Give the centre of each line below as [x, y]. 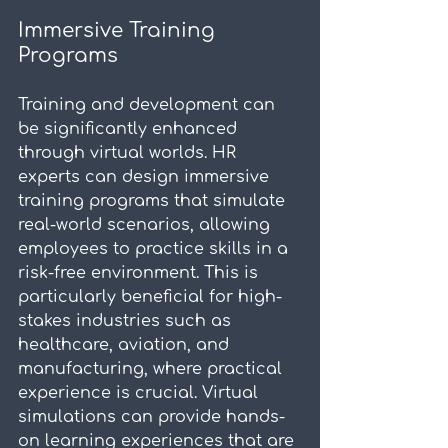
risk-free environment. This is [140, 273]
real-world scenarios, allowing [146, 225]
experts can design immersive [146, 177]
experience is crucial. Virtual [140, 393]
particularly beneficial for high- [150, 297]
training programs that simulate [154, 201]
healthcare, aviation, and [126, 345]
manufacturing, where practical [152, 369]
